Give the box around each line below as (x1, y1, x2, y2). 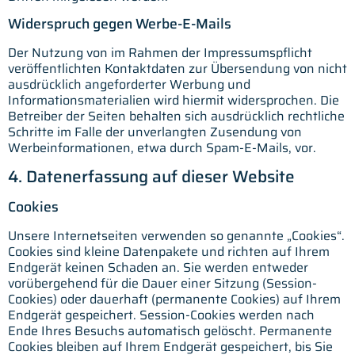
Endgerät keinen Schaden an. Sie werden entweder (8, 258, 308, 278)
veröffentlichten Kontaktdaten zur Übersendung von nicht (8, 59, 347, 79)
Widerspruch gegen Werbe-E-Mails (8, 13, 231, 36)
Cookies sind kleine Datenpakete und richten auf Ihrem (8, 242, 330, 262)
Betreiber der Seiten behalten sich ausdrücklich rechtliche (8, 106, 345, 127)
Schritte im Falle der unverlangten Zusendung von (8, 122, 302, 143)
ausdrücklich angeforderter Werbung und (8, 74, 250, 95)
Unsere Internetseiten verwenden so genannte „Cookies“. (8, 226, 345, 246)
